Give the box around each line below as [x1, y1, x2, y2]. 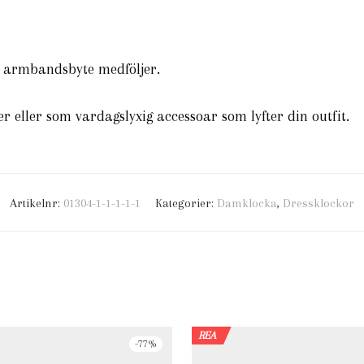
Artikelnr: [10, 196, 63, 210]
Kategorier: [155, 196, 217, 210]
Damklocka [217, 196, 277, 210]
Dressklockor [283, 196, 354, 210]
